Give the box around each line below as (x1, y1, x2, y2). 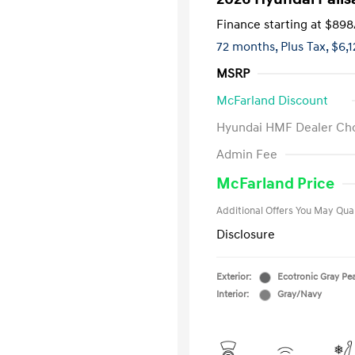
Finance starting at (216, 17, 322, 32)
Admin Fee (216, 147, 277, 162)
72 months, (216, 39, 281, 55)
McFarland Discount (216, 93, 328, 109)
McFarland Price (216, 174, 334, 193)
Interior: (216, 288, 249, 300)
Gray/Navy (277, 288, 322, 300)
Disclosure (216, 227, 275, 242)
